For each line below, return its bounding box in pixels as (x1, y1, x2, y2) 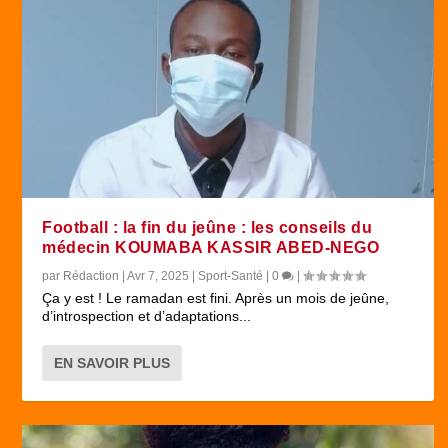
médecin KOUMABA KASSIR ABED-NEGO (42, 238, 380, 256)
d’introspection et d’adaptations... (42, 307, 252, 324)
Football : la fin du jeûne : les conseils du (42, 218, 373, 236)
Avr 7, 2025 (127, 268, 190, 283)
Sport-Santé (198, 268, 264, 283)
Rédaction (63, 268, 120, 283)
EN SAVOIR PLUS (54, 354, 171, 371)
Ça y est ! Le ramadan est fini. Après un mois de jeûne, (42, 289, 390, 306)
